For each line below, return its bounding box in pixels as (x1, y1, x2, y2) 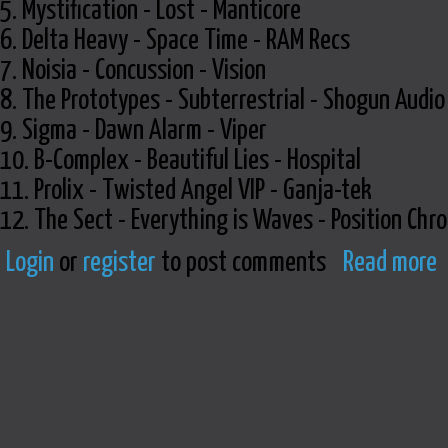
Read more (343, 249, 437, 278)
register (83, 249, 156, 278)
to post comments (156, 249, 326, 278)
